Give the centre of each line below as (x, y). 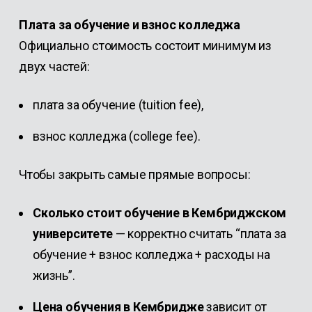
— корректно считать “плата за (200, 234)
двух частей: (54, 67)
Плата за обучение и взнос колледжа (129, 25)
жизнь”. (54, 275)
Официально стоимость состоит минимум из (145, 46)
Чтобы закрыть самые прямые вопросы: (134, 174)
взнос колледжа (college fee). (116, 136)
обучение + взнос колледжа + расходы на (151, 255)
